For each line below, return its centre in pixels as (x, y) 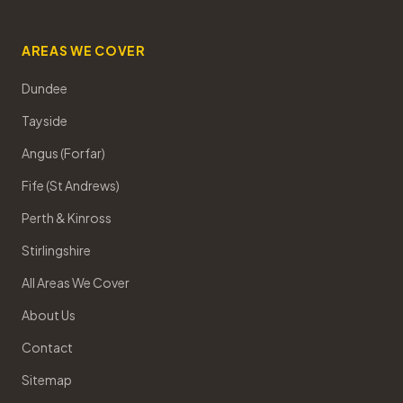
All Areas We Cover (76, 282)
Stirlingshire (56, 250)
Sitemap (47, 380)
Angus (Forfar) (63, 153)
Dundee (45, 88)
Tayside (45, 121)
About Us (49, 315)
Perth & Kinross (67, 218)
